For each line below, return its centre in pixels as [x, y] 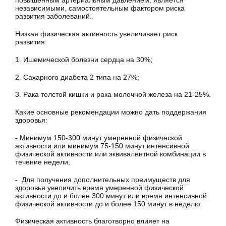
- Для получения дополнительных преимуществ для [103, 179]
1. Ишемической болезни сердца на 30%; [84, 59]
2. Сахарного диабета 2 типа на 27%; [77, 77]
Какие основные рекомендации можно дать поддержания [111, 112]
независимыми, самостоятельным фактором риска [100, 8]
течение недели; [43, 162]
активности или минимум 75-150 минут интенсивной [102, 146]
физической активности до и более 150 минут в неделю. [109, 204]
